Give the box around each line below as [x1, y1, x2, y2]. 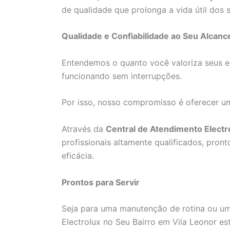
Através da [62, 124, 106, 134]
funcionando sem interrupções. [62, 70, 182, 81]
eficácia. [62, 150, 94, 161]
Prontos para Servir [62, 177, 140, 187]
